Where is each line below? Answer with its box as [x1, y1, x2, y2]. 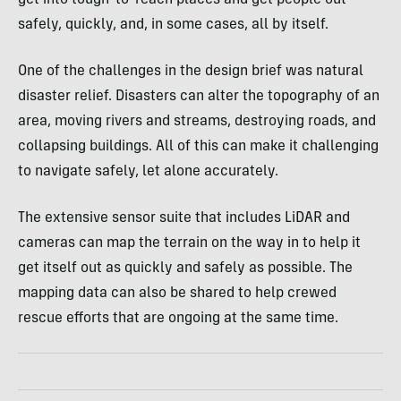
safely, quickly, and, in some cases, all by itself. [18, 17, 328, 32]
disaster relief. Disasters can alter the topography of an [18, 89, 380, 104]
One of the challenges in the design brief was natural [18, 64, 363, 79]
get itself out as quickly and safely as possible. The [18, 260, 353, 276]
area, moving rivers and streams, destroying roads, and [18, 114, 376, 129]
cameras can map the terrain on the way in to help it [18, 235, 361, 251]
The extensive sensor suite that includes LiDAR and [18, 210, 350, 226]
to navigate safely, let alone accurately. [18, 164, 278, 179]
